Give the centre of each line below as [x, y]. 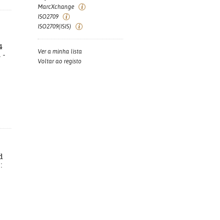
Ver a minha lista [60, 52]
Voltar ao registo [60, 61]
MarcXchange [56, 7]
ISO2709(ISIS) [55, 27]
